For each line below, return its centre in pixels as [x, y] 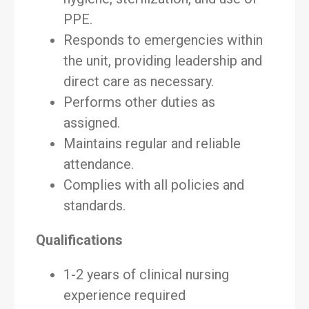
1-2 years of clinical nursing [146, 275]
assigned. [92, 123]
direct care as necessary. [139, 81]
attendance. [99, 164]
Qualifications [79, 240]
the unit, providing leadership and [163, 61]
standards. [94, 206]
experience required [124, 295]
